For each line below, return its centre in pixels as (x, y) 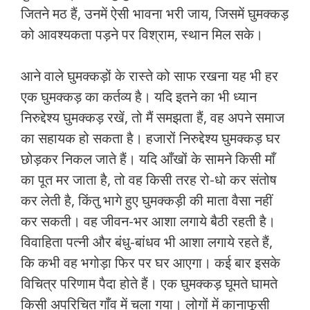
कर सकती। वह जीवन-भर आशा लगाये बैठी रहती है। (148, 221)
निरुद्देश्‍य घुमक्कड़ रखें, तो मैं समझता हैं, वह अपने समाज (153, 118)
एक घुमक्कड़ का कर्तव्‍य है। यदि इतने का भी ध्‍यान (139, 97)
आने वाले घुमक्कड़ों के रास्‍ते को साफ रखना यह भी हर (149, 76)
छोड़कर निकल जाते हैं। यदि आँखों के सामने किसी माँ (148, 159)
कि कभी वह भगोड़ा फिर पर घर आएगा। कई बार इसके (151, 263)
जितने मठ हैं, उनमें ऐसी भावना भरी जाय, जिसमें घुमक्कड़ (155, 14)
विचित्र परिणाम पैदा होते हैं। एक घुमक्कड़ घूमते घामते (149, 284)
